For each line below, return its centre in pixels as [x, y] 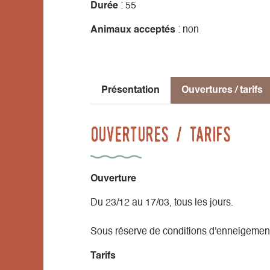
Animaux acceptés [133, 30]
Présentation [130, 90]
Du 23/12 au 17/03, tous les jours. [162, 203]
